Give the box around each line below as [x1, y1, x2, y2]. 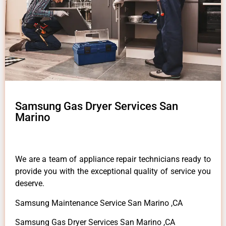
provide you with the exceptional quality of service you [15, 166, 211, 177]
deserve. [15, 179, 44, 189]
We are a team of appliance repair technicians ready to [15, 154, 211, 164]
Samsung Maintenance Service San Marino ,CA [15, 198, 183, 208]
